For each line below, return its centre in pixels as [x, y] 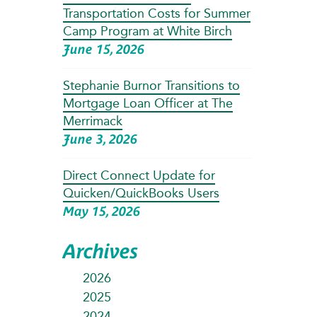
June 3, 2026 [100, 139]
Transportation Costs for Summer [156, 13]
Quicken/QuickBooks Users [141, 193]
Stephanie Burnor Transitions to [151, 85]
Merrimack [92, 121]
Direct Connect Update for [139, 175]
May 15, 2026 [101, 211]
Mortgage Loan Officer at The [148, 103]
